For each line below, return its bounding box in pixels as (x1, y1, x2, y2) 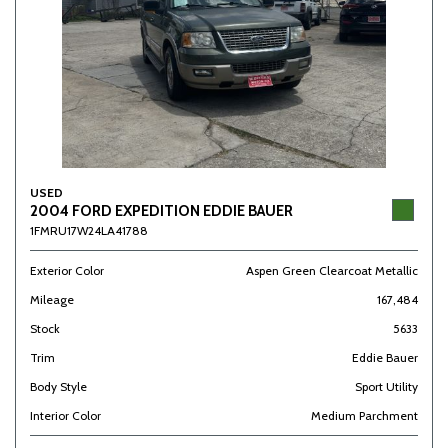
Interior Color (30, 408, 101, 423)
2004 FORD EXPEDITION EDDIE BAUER (30, 202, 293, 220)
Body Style (30, 379, 87, 394)
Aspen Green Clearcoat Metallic (246, 263, 418, 278)
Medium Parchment (311, 408, 418, 423)
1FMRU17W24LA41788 (30, 223, 148, 238)
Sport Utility (355, 379, 418, 394)
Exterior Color (30, 263, 104, 278)
